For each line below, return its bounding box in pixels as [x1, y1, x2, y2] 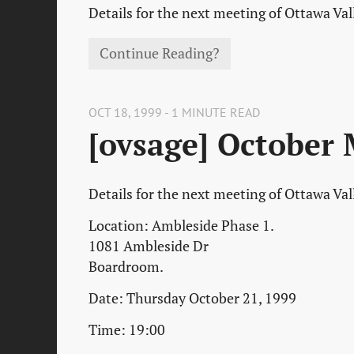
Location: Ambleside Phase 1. [88, 216, 274, 235]
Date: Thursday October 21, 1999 [88, 288, 296, 307]
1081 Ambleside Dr [88, 236, 209, 255]
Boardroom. [88, 257, 164, 276]
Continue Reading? [100, 44, 220, 63]
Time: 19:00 [88, 321, 165, 339]
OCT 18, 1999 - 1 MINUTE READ [88, 104, 260, 120]
